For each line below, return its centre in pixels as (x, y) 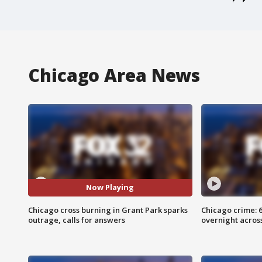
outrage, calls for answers (77, 220)
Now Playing (110, 187)
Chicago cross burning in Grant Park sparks (108, 210)
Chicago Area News (114, 75)
